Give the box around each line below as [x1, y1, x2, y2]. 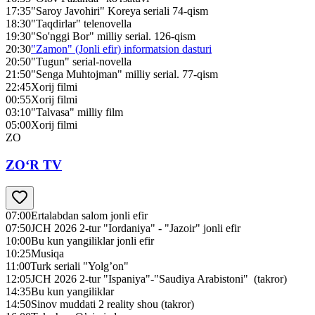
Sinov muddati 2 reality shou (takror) [31, 297, 194, 310]
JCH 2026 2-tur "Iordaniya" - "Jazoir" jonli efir [31, 221, 240, 234]
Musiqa [31, 247, 64, 259]
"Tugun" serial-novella [31, 56, 131, 68]
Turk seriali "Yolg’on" [30, 259, 129, 272]
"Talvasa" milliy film [31, 106, 123, 119]
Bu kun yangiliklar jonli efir [31, 234, 154, 247]
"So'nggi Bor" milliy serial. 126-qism [31, 30, 195, 43]
